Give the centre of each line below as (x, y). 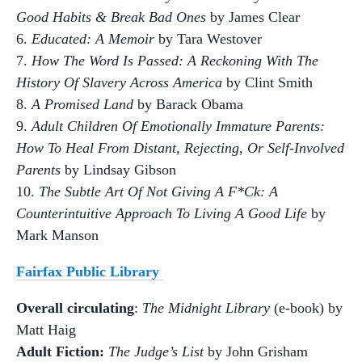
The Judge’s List (156, 351)
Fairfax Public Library (90, 271)
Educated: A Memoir (93, 39)
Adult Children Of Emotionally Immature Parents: (178, 126)
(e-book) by (306, 308)
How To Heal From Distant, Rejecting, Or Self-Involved (180, 148)
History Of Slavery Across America (119, 82)
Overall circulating (75, 308)
